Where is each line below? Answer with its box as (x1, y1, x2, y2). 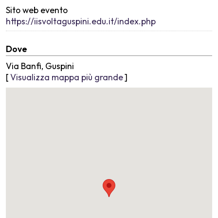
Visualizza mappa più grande (10, 71, 123, 83)
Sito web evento (6, 4, 68, 16)
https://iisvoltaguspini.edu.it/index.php (6, 15, 156, 27)
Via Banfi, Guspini (6, 60, 74, 72)
